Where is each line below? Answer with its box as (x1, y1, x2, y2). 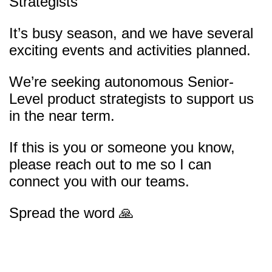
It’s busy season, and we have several (9, 25, 253, 42)
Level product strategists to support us (9, 90, 254, 107)
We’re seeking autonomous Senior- (9, 73, 234, 90)
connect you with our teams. (9, 173, 189, 190)
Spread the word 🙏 (9, 205, 134, 222)
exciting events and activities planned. (9, 42, 251, 59)
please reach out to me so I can (9, 156, 211, 173)
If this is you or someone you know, (9, 139, 235, 156)
